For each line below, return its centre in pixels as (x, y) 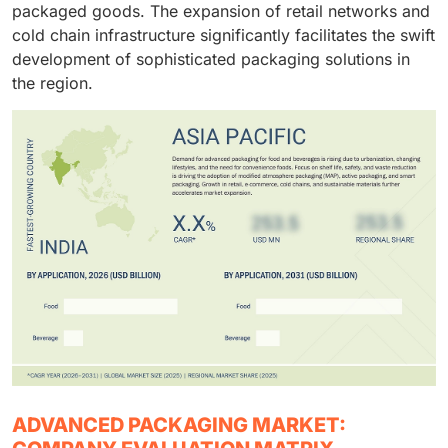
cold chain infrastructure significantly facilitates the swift (223, 35)
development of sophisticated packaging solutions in (211, 59)
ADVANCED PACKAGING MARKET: (179, 424)
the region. (52, 83)
